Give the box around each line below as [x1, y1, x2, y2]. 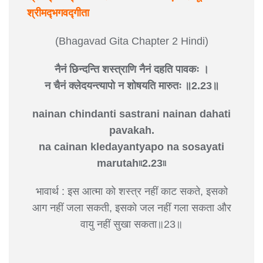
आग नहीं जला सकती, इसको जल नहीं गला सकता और [32, 201, 231, 214]
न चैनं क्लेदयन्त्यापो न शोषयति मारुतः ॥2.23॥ [44, 79, 219, 92]
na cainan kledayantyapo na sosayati [39, 140, 224, 153]
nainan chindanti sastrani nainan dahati [32, 107, 231, 120]
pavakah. [109, 124, 154, 136]
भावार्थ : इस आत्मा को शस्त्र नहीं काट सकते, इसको [35, 185, 228, 197]
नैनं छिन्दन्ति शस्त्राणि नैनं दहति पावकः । [54, 63, 209, 75]
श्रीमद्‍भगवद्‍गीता [27, 6, 89, 19]
